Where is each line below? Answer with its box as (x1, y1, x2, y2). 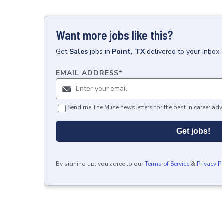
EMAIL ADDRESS (56, 68, 119, 78)
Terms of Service (145, 160, 189, 167)
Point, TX (112, 47, 145, 56)
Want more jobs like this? (56, 28, 173, 42)
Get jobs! (176, 127, 210, 135)
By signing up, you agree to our (56, 160, 143, 167)
